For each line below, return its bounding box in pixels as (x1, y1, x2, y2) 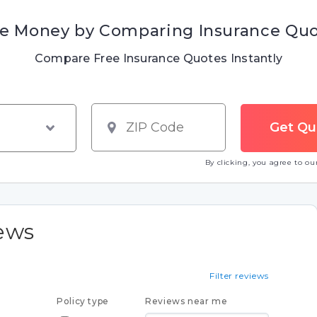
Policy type (57, 295, 110, 306)
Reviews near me (145, 295, 228, 306)
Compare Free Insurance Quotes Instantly (34, 52, 283, 65)
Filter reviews (209, 270, 269, 281)
